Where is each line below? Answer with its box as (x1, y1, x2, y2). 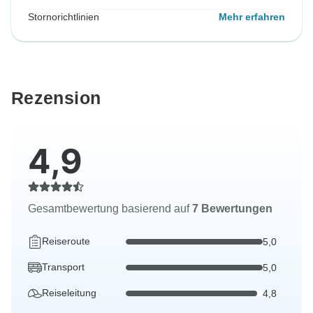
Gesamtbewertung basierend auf (28, 203, 192, 215)
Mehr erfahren (219, 11, 285, 23)
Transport (42, 261, 85, 273)
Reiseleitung (42, 287, 96, 299)
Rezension (11, 88, 101, 108)
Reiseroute (42, 235, 90, 247)
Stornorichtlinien (28, 11, 99, 23)
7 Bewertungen (192, 203, 272, 215)
